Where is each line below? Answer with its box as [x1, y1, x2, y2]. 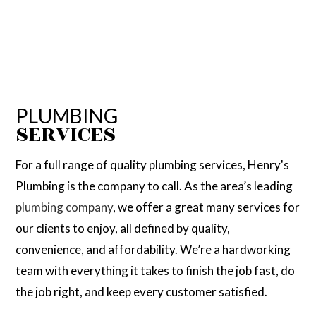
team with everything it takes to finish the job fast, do [16, 262, 296, 278]
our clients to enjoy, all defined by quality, [16, 220, 231, 236]
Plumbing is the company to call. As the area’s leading [16, 178, 293, 193]
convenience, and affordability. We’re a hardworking [16, 241, 291, 257]
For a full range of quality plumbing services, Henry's [16, 157, 290, 172]
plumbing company [16, 199, 114, 214]
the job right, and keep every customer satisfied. [16, 284, 268, 299]
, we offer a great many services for [113, 199, 300, 214]
